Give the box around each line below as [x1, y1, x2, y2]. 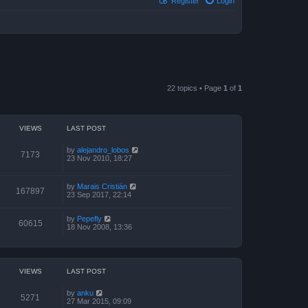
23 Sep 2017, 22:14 [67, 190, 131, 199]
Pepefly [77, 214, 102, 223]
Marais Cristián [77, 181, 127, 190]
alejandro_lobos [77, 146, 129, 154]
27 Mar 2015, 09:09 [67, 296, 131, 305]
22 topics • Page [167, 84, 223, 92]
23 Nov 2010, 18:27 [67, 154, 132, 162]
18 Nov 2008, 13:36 [67, 222, 132, 231]
